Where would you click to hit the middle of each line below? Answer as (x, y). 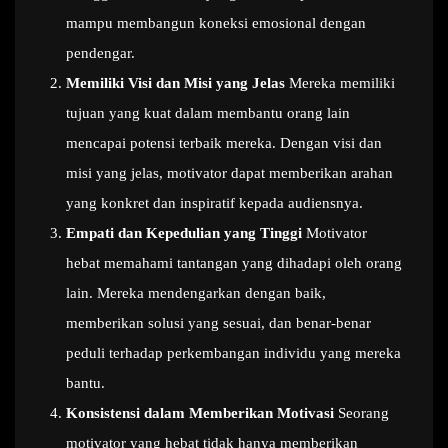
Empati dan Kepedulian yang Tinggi (184, 233)
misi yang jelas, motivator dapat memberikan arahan (229, 173)
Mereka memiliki (340, 83)
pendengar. (100, 53)
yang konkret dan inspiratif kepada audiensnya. (214, 203)
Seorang (361, 413)
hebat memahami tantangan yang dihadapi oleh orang (234, 263)
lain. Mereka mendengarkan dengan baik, (196, 293)
